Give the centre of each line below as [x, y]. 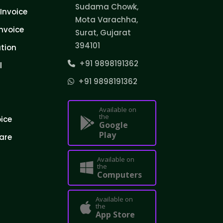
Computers [120, 174]
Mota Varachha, [106, 19]
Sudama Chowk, [107, 6]
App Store [115, 214]
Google [114, 125]
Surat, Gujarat [103, 32]
